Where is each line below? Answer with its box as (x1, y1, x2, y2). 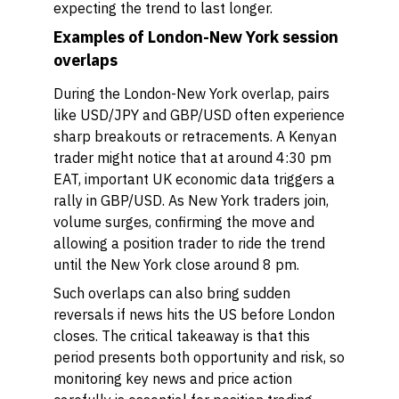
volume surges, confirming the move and (53, 213, 314, 231)
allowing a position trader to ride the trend (53, 234, 325, 252)
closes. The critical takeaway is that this (53, 327, 310, 345)
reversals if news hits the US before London (53, 305, 335, 323)
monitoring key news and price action (53, 370, 292, 387)
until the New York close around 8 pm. (53, 256, 299, 273)
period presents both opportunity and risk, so (53, 348, 345, 366)
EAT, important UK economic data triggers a (53, 170, 335, 188)
